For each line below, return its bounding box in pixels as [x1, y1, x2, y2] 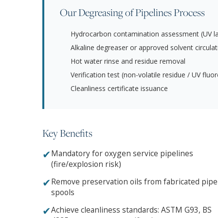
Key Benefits [42, 126, 92, 140]
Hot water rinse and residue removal [71, 56, 185, 66]
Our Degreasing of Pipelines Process [60, 5, 205, 19]
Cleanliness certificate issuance [71, 84, 168, 93]
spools [51, 187, 74, 198]
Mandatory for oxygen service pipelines [51, 148, 193, 159]
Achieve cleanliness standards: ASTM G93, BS [51, 204, 212, 216]
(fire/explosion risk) [51, 159, 121, 170]
